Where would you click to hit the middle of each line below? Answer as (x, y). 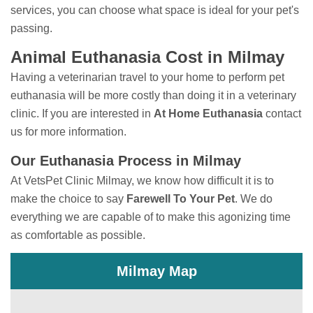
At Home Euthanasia (208, 114)
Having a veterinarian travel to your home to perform (138, 78)
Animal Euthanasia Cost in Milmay (147, 57)
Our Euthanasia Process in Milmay (126, 161)
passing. (31, 29)
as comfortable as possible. (78, 235)
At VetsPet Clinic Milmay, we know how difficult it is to (142, 181)
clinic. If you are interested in (82, 114)
